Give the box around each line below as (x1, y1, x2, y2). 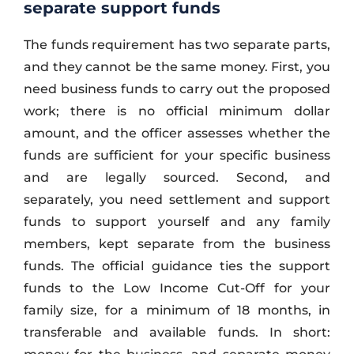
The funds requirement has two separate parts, (24, 36, 330, 52)
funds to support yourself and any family (24, 213, 330, 229)
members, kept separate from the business (24, 235, 330, 251)
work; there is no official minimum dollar (24, 103, 330, 119)
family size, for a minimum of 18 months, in (24, 302, 330, 318)
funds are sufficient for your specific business (24, 147, 330, 163)
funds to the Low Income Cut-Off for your (24, 280, 330, 296)
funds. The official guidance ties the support (24, 258, 330, 273)
